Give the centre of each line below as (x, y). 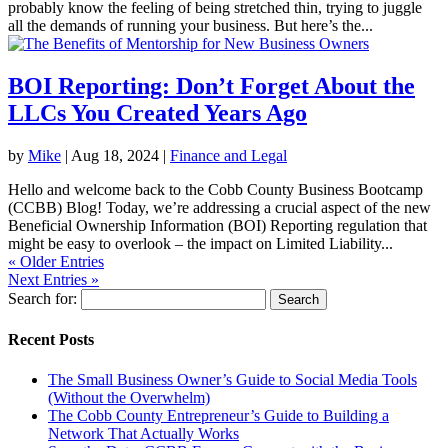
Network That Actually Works (143, 433)
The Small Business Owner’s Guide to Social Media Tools (232, 379)
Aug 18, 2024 (115, 156)
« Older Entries (56, 262)
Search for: (42, 299)
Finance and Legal (228, 156)
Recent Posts (51, 340)
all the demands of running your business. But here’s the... (190, 26)
